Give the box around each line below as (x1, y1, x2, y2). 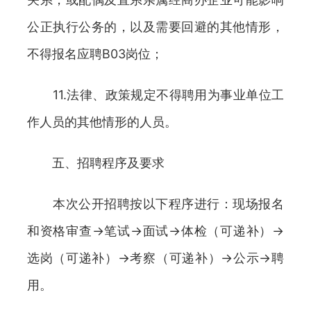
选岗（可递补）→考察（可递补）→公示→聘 (27, 251, 284, 265)
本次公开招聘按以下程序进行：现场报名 (27, 196, 284, 211)
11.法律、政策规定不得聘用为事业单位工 (27, 87, 284, 102)
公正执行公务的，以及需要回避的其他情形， (27, 19, 284, 34)
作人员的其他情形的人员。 (27, 115, 177, 129)
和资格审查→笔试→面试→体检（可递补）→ (27, 224, 284, 238)
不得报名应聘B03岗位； (27, 47, 163, 61)
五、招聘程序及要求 (27, 155, 165, 170)
